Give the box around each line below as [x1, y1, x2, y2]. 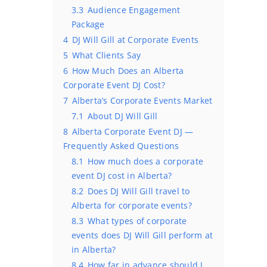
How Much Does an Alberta [72, 65, 184, 76]
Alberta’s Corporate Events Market [72, 95, 213, 106]
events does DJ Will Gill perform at [72, 229, 213, 241]
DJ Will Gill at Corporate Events [72, 34, 199, 45]
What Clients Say [72, 49, 141, 61]
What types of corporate [87, 215, 187, 226]
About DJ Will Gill [87, 110, 158, 122]
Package [72, 18, 105, 30]
